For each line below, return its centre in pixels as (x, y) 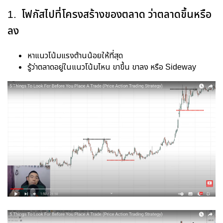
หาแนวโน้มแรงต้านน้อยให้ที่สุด (75, 56)
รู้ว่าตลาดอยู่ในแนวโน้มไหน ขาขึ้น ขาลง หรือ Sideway (112, 67)
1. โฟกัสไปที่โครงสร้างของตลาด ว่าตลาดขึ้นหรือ (110, 15)
